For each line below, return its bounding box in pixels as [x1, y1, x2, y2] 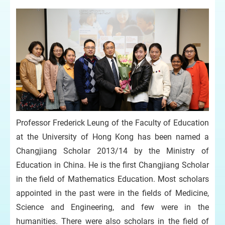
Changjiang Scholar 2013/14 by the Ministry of [16, 146, 209, 156]
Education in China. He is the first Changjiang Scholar [16, 160, 209, 170]
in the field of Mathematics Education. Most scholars [16, 174, 209, 184]
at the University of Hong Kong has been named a [16, 132, 209, 142]
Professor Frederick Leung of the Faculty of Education [16, 118, 209, 128]
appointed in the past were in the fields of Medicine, [16, 188, 209, 198]
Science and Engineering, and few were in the [16, 202, 209, 212]
